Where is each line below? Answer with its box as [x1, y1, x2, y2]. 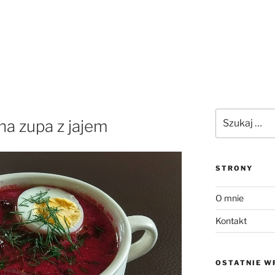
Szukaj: [214, 109, 246, 120]
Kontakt [215, 215, 247, 226]
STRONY [215, 163, 253, 172]
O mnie [215, 192, 244, 203]
